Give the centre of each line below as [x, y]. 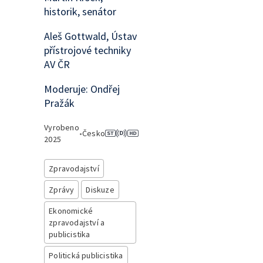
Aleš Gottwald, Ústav [91, 36]
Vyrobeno [62, 127]
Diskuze [100, 190]
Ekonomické [71, 211]
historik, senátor [80, 11]
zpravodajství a [77, 222]
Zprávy [62, 190]
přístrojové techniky [88, 50]
